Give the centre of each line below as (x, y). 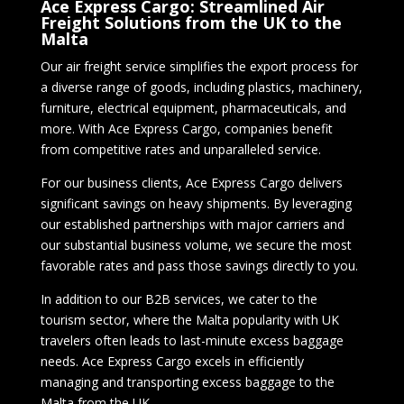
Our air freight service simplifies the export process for (199, 66)
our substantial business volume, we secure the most (196, 245)
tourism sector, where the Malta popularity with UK (189, 320)
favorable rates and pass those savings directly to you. (199, 266)
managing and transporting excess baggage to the (187, 382)
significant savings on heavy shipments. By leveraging (196, 203)
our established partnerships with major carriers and (192, 224)
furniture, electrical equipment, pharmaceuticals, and (193, 108)
